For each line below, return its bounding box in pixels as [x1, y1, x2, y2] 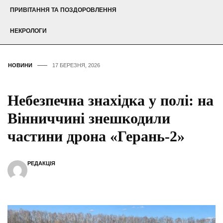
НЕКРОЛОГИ [10, 27, 47, 35]
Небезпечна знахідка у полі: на [7, 92, 214, 109]
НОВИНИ [8, 62, 32, 69]
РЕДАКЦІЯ [27, 160, 55, 167]
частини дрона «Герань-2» [7, 128, 185, 145]
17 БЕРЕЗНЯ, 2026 [52, 62, 100, 69]
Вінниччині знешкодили [7, 110, 170, 127]
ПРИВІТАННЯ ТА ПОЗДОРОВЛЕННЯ [10, 6, 116, 14]
